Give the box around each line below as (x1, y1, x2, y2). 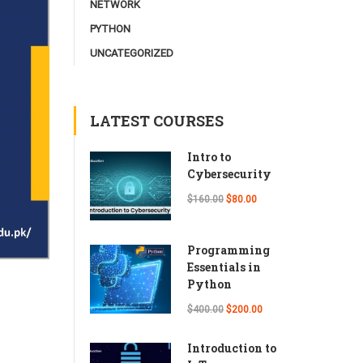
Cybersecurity (187, 165, 271, 181)
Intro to (187, 148, 231, 164)
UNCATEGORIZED (90, 46, 173, 59)
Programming (187, 241, 270, 258)
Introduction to (187, 340, 276, 356)
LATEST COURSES (90, 110, 224, 130)
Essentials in (187, 258, 261, 275)
